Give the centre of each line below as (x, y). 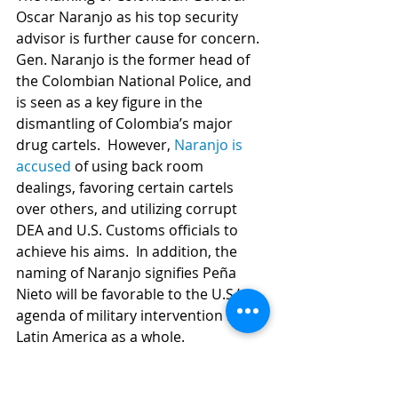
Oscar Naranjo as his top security (129, 17)
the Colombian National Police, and (135, 81)
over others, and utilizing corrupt (128, 209)
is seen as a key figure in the (111, 102)
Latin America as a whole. (102, 337)
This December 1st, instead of (117, 358)
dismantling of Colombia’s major (126, 123)
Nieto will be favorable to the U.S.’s (133, 294)
